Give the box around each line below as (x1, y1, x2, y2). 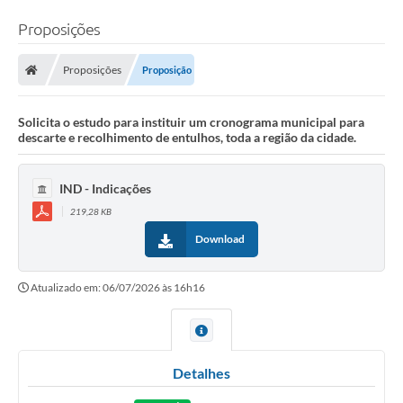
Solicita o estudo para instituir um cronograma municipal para (18, 114, 364, 130)
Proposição (142, 64, 192, 76)
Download (195, 232, 245, 246)
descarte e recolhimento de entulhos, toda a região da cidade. (18, 130, 356, 146)
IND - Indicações (59, 180, 151, 196)
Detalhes (173, 364, 230, 382)
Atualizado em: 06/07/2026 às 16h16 (31, 281, 205, 295)
